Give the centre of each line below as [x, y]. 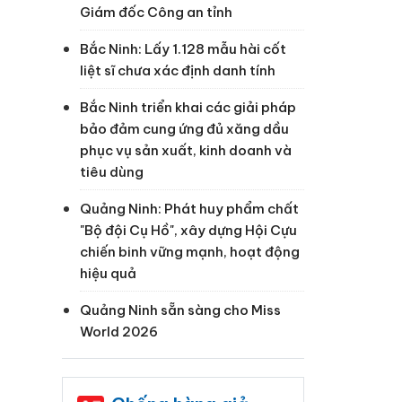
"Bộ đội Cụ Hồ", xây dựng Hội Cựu [188, 231]
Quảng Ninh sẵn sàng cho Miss [180, 310]
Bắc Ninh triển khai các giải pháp [188, 108]
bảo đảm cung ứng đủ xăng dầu [184, 129]
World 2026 [118, 332]
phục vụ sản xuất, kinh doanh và [185, 151]
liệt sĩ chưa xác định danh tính [177, 71]
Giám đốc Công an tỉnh [156, 13]
